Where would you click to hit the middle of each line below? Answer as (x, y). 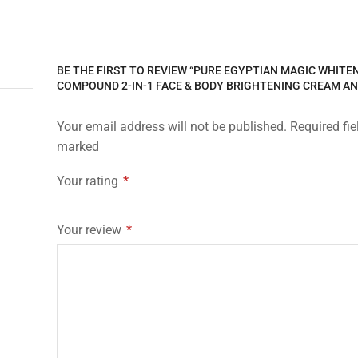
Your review (91, 230)
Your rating (89, 181)
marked (78, 147)
